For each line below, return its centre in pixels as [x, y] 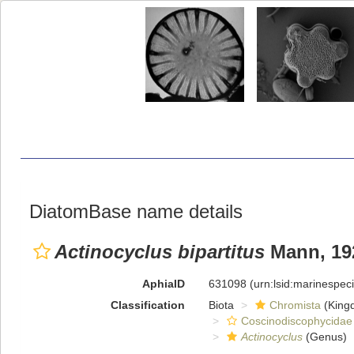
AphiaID [163, 284]
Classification [147, 305]
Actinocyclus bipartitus [160, 252]
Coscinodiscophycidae [296, 321]
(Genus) [324, 337]
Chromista [295, 305]
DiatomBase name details [136, 211]
